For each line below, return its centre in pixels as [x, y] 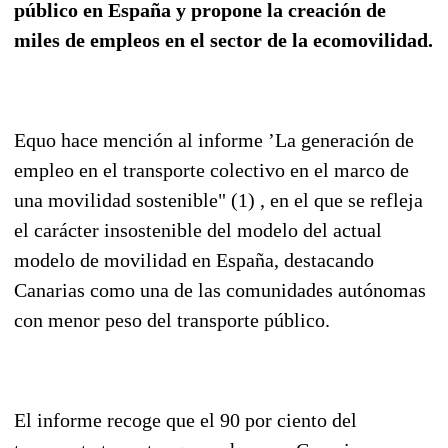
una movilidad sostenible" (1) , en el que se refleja [218, 199]
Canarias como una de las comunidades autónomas [220, 289]
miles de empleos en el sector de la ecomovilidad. [223, 39]
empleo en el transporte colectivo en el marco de [211, 169]
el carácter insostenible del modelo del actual [198, 229]
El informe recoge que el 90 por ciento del [185, 419]
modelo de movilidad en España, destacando [194, 259]
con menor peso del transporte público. [172, 319]
